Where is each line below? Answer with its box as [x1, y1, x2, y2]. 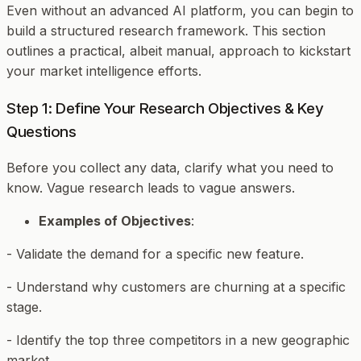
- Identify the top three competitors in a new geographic [6, 332, 350, 349]
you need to [256, 160, 334, 176]
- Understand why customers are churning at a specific [6, 279, 346, 296]
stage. [6, 299, 42, 316]
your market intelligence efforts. [6, 62, 201, 79]
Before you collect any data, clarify [6, 160, 226, 176]
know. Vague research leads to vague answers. [6, 180, 295, 197]
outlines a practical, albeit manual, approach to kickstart [6, 42, 351, 59]
